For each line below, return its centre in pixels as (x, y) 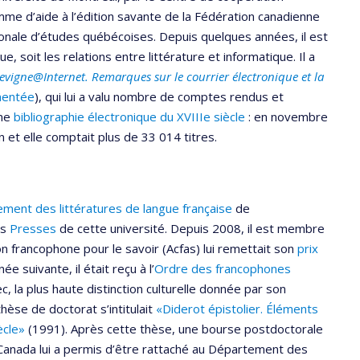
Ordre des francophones (223, 268)
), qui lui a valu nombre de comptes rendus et (159, 97)
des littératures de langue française (132, 208)
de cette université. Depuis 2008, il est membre (190, 228)
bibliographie (49, 117)
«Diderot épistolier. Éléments (235, 308)
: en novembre (286, 117)
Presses (33, 228)
